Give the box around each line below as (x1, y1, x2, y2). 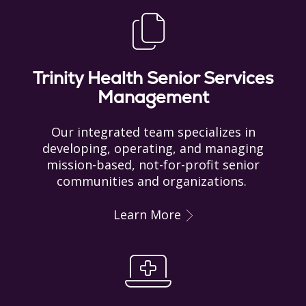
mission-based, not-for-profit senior (46, 156, 260, 173)
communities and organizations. (56, 172, 250, 189)
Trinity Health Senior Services (32, 66, 274, 89)
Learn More (113, 206, 181, 223)
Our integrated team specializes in (51, 123, 255, 140)
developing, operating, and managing (42, 139, 264, 156)
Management (97, 85, 209, 108)
